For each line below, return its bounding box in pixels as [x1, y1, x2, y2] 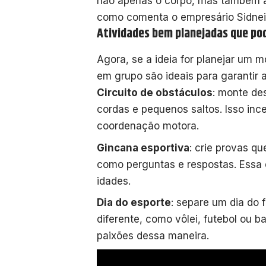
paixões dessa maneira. [97, 230, 209, 242]
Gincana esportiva [97, 141, 189, 154]
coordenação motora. [97, 120, 199, 132]
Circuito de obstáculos [97, 87, 213, 99]
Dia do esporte [97, 197, 171, 209]
